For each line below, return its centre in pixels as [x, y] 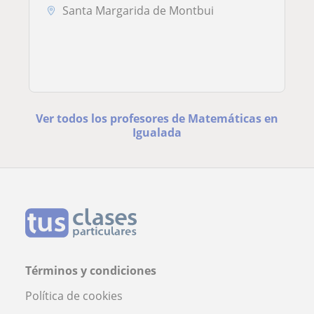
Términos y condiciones [91, 270]
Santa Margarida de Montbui [138, 11]
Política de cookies [74, 295]
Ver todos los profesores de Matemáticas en [157, 118]
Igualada [157, 132]
